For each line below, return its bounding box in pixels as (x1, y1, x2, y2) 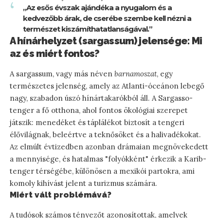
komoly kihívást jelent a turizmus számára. (10, 179, 157, 188)
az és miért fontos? (10, 48, 100, 60)
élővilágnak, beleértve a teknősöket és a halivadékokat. (10, 130, 201, 140)
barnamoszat (114, 69, 157, 79)
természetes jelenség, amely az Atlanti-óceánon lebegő (10, 81, 204, 91)
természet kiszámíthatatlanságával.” (23, 24, 152, 34)
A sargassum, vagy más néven (10, 69, 114, 79)
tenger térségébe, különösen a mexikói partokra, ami (10, 166, 195, 176)
